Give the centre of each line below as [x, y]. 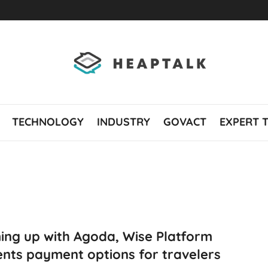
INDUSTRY [123, 122]
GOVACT [185, 122]
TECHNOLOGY [48, 122]
